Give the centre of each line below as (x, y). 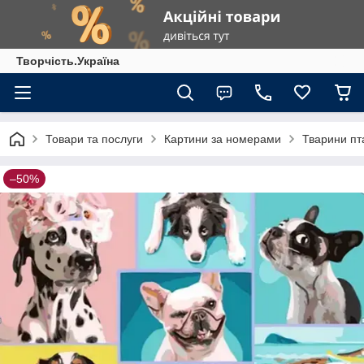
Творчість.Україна (68, 61)
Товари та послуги (94, 139)
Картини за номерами (223, 139)
